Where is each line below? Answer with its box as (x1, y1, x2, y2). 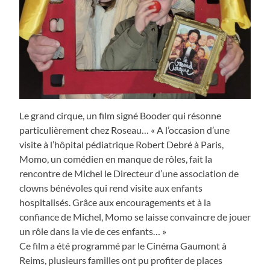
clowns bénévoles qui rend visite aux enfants (19, 182, 202, 194)
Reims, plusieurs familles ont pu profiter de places (19, 254, 222, 266)
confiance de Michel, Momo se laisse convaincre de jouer (19, 211, 251, 223)
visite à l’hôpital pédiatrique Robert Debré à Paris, (19, 139, 224, 151)
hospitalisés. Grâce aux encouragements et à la (19, 196, 211, 209)
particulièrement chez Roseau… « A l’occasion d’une (19, 124, 230, 136)
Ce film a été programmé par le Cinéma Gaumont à (19, 240, 227, 252)
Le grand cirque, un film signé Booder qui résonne (19, 110, 221, 122)
